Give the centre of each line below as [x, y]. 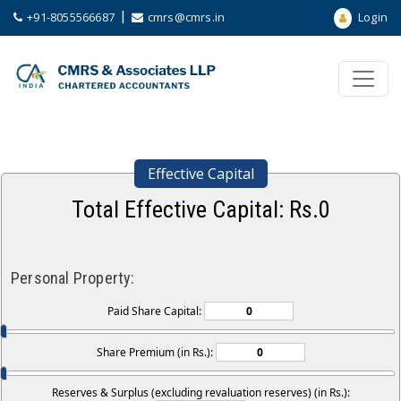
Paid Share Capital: [156, 311]
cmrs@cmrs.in [186, 17]
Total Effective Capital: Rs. [195, 209]
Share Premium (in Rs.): [156, 353]
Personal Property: [73, 278]
